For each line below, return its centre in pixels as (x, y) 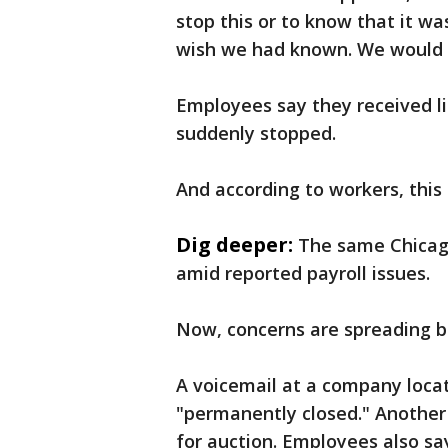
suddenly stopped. (256, 133)
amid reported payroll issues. (303, 273)
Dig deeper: (234, 244)
